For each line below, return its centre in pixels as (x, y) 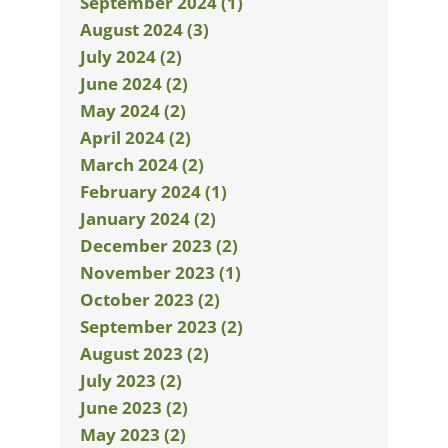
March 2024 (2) (142, 164)
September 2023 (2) (161, 326)
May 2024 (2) (133, 110)
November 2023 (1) (160, 272)
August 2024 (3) (144, 29)
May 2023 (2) (133, 434)
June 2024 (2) (134, 83)
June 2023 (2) (134, 407)
